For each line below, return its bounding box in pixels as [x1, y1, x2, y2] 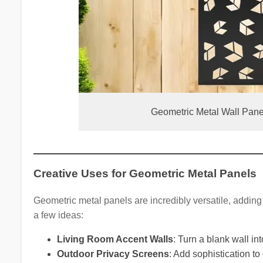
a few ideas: [33, 210, 83, 221]
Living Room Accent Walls [56, 234, 173, 245]
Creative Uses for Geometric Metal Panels [33, 167, 257, 180]
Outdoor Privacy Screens [56, 249, 169, 259]
